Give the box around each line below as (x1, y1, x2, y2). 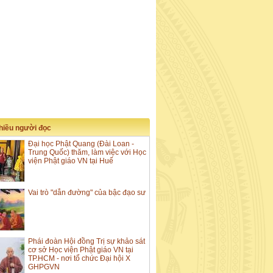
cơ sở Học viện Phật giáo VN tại (28, 246, 133, 255)
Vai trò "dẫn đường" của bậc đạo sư (28, 188, 146, 197)
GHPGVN (28, 263, 60, 272)
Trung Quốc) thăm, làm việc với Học (28, 148, 146, 157)
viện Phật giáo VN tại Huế (28, 157, 113, 166)
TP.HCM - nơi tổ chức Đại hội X (28, 254, 130, 263)
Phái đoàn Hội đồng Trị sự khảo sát (28, 237, 145, 246)
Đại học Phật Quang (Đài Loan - (28, 140, 134, 149)
